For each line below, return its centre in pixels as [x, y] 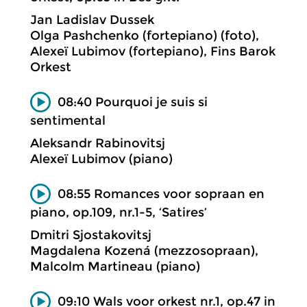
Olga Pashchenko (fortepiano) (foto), [145, 35]
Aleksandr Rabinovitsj [98, 143]
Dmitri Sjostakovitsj [91, 235]
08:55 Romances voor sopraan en [161, 194]
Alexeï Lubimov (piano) [101, 159]
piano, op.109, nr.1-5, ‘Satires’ [119, 212]
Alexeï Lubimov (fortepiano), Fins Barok [153, 51]
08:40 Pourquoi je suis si [133, 102]
